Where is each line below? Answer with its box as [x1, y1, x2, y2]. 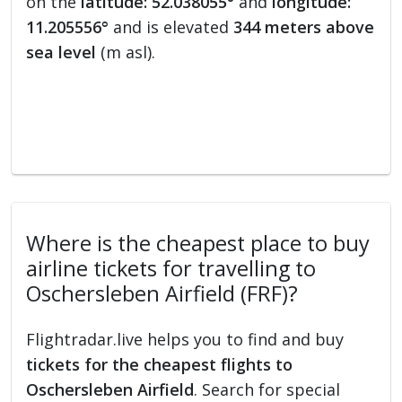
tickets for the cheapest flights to [26, 354, 293, 376]
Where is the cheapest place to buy [26, 229, 371, 258]
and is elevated [109, 16, 234, 39]
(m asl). [96, 41, 156, 64]
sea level [26, 41, 97, 64]
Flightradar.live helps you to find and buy [26, 328, 345, 351]
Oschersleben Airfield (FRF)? [26, 279, 299, 309]
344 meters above [233, 16, 375, 39]
